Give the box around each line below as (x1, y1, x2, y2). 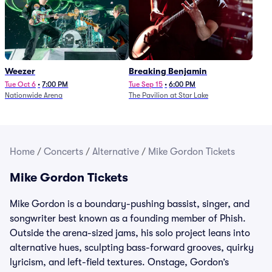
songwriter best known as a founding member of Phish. (10, 213, 246, 224)
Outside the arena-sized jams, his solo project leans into (10, 228, 250, 239)
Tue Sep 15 (129, 80, 163, 89)
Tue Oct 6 (5, 80, 36, 89)
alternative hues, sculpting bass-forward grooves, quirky (10, 242, 254, 253)
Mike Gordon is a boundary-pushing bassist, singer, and (10, 199, 250, 209)
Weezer (5, 66, 35, 76)
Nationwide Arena (5, 91, 63, 100)
